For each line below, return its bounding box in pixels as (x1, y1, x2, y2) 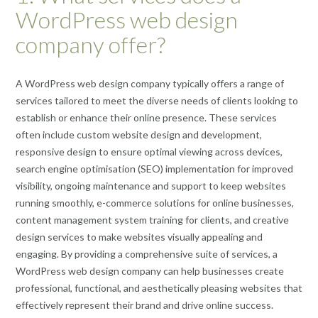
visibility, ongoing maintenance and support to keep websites (16, 179, 286, 192)
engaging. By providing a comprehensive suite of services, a (16, 247, 278, 260)
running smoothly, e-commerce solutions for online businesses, (16, 196, 294, 209)
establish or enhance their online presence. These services (16, 111, 277, 124)
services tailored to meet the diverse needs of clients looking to (16, 94, 298, 106)
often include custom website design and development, (16, 128, 262, 141)
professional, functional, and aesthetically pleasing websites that (16, 281, 302, 294)
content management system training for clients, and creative (16, 213, 289, 226)
